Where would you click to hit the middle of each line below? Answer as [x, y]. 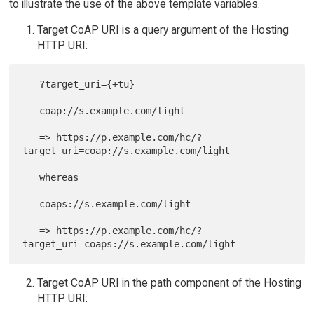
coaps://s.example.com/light [31, 204]
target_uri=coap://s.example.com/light [127, 151]
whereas [31, 178]
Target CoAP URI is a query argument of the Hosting [163, 30]
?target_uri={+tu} [31, 84]
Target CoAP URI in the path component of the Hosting [169, 282]
